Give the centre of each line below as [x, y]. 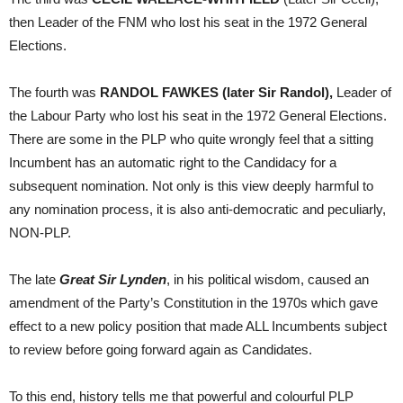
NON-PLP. [40, 233]
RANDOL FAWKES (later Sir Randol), [216, 92]
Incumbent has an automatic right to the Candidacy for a [173, 162]
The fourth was [54, 92]
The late [34, 279]
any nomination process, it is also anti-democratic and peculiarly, [197, 209]
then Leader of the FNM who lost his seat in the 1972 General [188, 22]
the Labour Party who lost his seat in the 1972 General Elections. [198, 116]
